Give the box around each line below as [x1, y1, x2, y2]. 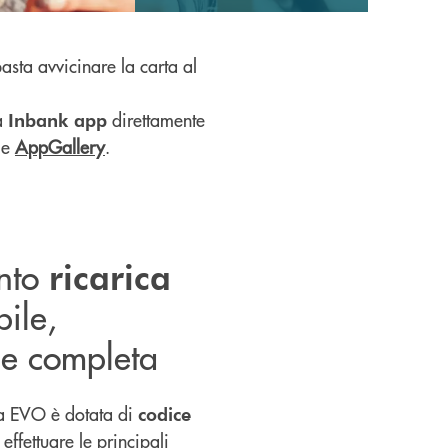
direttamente [107, 106, 205, 132]
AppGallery [15, 133, 105, 159]
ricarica [48, 253, 171, 298]
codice [137, 401, 191, 425]
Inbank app [8, 107, 107, 131]
